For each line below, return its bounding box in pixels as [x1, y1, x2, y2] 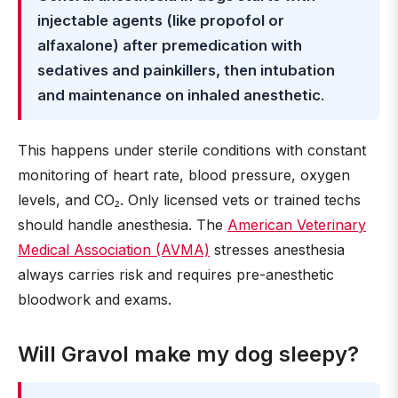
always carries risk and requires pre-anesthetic [18, 266, 334, 283]
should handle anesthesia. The [18, 216, 227, 234]
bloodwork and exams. [18, 291, 171, 308]
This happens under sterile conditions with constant [18, 141, 366, 159]
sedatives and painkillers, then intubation [37, 61, 335, 79]
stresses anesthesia [210, 241, 345, 259]
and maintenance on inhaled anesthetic [37, 86, 321, 104]
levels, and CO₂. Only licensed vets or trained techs [18, 191, 361, 209]
